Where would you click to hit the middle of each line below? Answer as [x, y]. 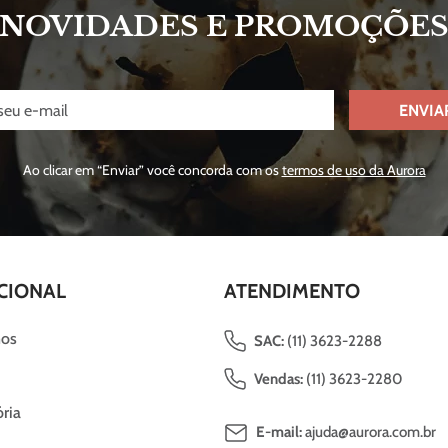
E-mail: [278, 432]
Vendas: [278, 379]
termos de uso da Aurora [353, 170]
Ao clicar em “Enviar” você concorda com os [152, 170]
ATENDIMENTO [291, 291]
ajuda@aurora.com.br [368, 432]
